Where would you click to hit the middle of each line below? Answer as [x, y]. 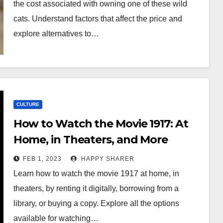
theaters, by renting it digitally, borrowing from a [96, 188]
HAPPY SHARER [107, 159]
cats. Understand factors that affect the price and [98, 19]
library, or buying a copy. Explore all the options [96, 203]
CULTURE [28, 104]
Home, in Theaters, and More [90, 140]
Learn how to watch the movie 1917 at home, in [96, 173]
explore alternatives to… [56, 34]
